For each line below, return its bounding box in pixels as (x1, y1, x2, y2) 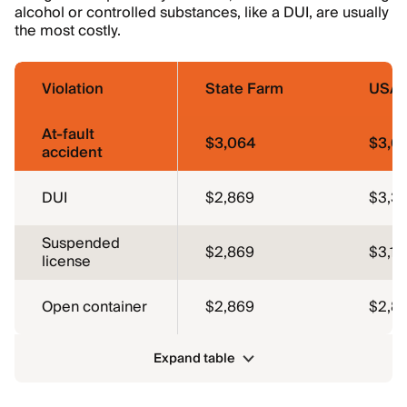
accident (42, 140, 103, 165)
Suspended (42, 231, 120, 256)
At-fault (42, 122, 94, 147)
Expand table (153, 347, 235, 370)
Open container (42, 294, 147, 320)
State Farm (205, 76, 283, 102)
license (42, 249, 91, 274)
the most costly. (15, 18, 121, 44)
